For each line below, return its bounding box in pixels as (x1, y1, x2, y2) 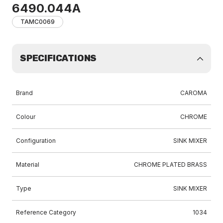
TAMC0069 (20, 18, 55, 25)
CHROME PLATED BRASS (134, 161, 207, 168)
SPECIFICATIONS (20, 53, 97, 64)
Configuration (16, 137, 56, 144)
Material (16, 161, 39, 168)
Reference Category (16, 209, 76, 216)
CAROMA (180, 89, 207, 97)
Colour (16, 113, 35, 120)
